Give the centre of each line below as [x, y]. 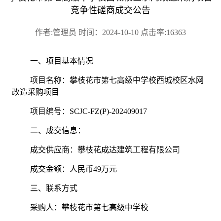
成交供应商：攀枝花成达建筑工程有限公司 [105, 150]
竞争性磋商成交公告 [110, 11]
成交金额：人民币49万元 [74, 169]
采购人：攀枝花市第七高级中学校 [90, 208]
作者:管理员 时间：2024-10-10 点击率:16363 [110, 33]
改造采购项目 [35, 92]
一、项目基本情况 [62, 61]
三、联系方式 [54, 188]
